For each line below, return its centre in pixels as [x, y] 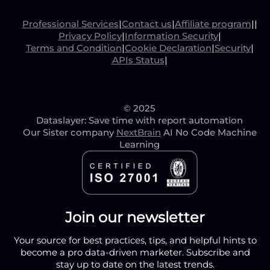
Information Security [171, 36]
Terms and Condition [74, 48]
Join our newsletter [135, 218]
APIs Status [138, 60]
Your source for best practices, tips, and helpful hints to [135, 240]
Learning [140, 145]
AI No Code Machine [209, 133]
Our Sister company [69, 133]
